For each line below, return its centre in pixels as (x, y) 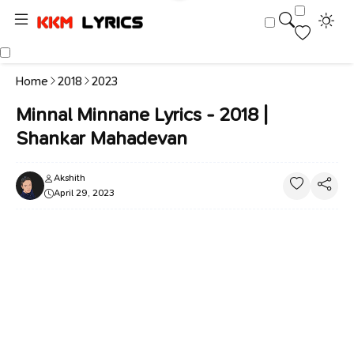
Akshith (70, 178)
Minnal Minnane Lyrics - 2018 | (142, 115)
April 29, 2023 (84, 193)
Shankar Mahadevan (102, 138)
